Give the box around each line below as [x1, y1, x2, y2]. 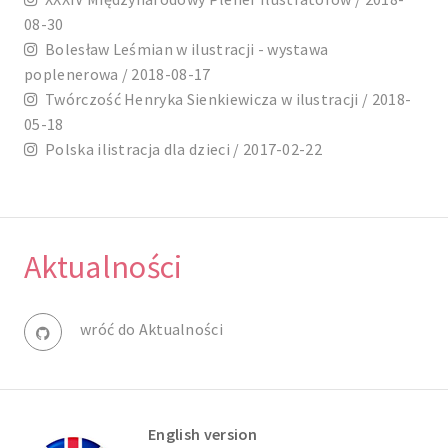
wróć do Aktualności [80, 318, 224, 339]
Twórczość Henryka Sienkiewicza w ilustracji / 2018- [38, 89, 412, 110]
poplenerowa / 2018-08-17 [24, 64, 211, 85]
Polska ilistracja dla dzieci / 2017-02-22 [38, 139, 323, 160]
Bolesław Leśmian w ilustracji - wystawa [38, 39, 329, 60]
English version [148, 423, 258, 444]
